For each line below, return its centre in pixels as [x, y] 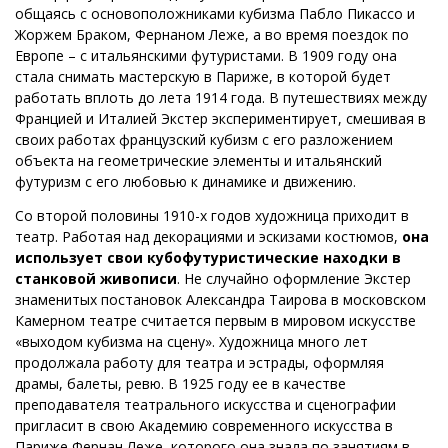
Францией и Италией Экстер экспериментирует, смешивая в [220, 118]
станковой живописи [96, 278]
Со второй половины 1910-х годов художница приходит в [212, 215]
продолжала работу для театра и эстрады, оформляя [199, 362]
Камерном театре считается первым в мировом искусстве [215, 320]
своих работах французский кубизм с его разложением [204, 139]
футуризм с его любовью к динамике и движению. [185, 181]
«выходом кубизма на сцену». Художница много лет [191, 341]
